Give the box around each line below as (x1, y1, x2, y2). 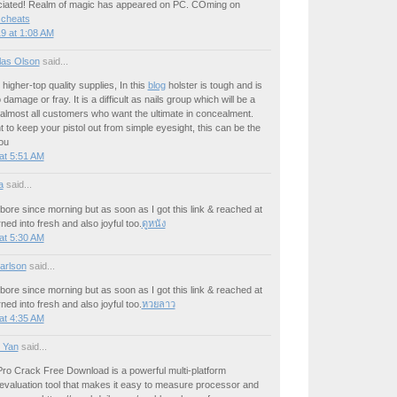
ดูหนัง (141, 217, 166, 229)
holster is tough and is (165, 80, 262, 91)
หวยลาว (141, 298, 175, 309)
